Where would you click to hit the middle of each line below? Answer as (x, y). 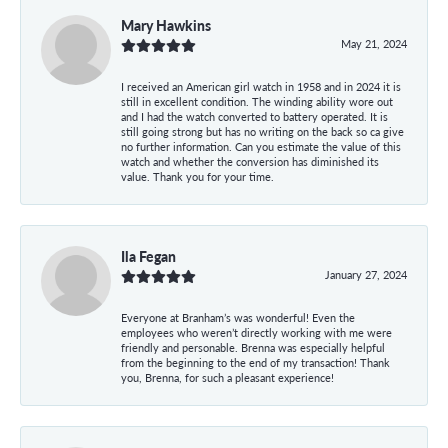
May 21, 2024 (374, 43)
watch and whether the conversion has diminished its (250, 161)
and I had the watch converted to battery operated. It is (254, 116)
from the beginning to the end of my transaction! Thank (255, 362)
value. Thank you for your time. (197, 176)
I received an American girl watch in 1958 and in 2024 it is (261, 86)
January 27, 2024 (366, 274)
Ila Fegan (148, 255)
